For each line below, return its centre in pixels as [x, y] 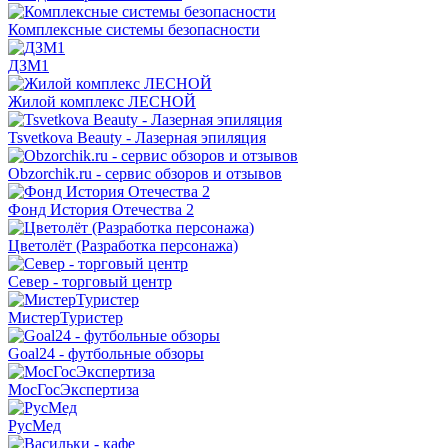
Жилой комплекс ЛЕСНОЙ [102, 102]
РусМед [34, 426]
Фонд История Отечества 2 [101, 210]
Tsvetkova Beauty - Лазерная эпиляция [137, 138]
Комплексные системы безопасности [134, 30]
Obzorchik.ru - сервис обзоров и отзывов [145, 174]
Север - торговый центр [90, 282]
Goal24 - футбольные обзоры [106, 354]
